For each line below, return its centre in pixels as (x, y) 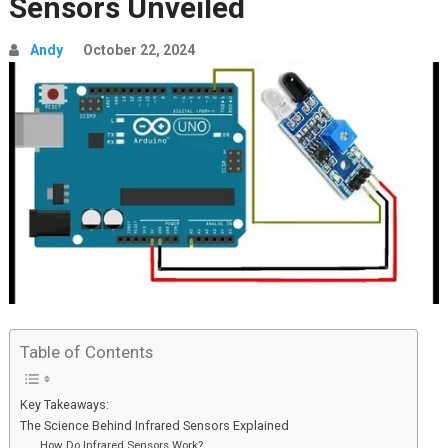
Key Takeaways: (64, 405)
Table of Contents (86, 352)
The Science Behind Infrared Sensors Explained (154, 426)
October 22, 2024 (138, 50)
